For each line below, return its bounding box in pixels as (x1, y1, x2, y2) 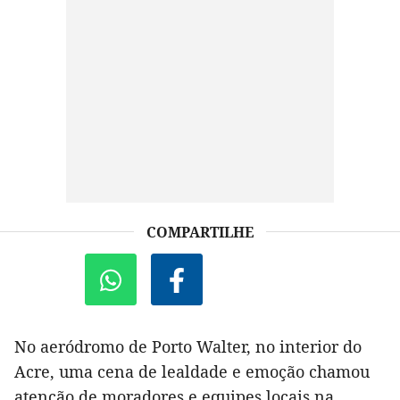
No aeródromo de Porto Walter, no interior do (14, 336, 362, 358)
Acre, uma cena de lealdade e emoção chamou (14, 361, 370, 383)
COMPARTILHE (146, 222, 254, 243)
